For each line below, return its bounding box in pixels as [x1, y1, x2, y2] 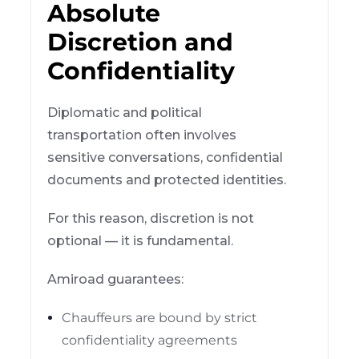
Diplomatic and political [47, 104, 203, 120]
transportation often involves [47, 127, 237, 143]
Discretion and [47, 26, 234, 57]
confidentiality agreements [62, 332, 238, 348]
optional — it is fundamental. [47, 232, 234, 248]
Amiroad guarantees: [47, 271, 184, 287]
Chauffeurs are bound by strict [62, 309, 258, 325]
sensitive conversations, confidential [47, 149, 284, 165]
